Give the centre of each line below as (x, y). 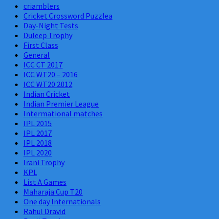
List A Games (45, 182)
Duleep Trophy (48, 35)
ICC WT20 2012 (48, 84)
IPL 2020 (38, 152)
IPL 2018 (38, 142)
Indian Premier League (61, 103)
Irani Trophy (44, 162)
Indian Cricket (47, 94)
